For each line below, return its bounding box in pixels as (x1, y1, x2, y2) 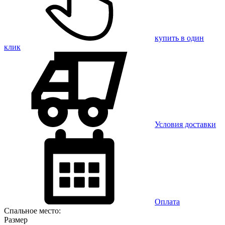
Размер (4, 215, 28, 224)
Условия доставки (155, 120, 216, 129)
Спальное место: (4, 206, 61, 215)
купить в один (155, 33, 204, 42)
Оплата (155, 197, 180, 206)
